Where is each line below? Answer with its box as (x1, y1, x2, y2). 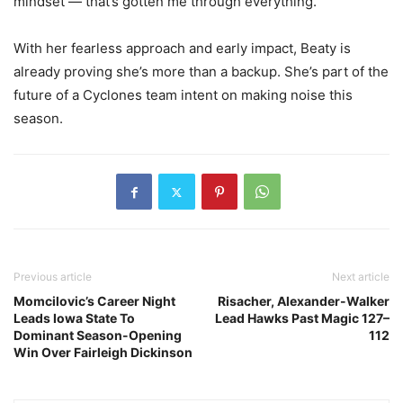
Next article (332, 270, 390, 284)
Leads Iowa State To (13, 310, 135, 327)
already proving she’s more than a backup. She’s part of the (13, 63, 389, 81)
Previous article (13, 270, 92, 284)
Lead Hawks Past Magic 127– (215, 310, 390, 327)
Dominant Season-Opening (13, 327, 182, 344)
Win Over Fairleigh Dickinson (13, 345, 193, 361)
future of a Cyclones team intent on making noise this (13, 86, 353, 104)
